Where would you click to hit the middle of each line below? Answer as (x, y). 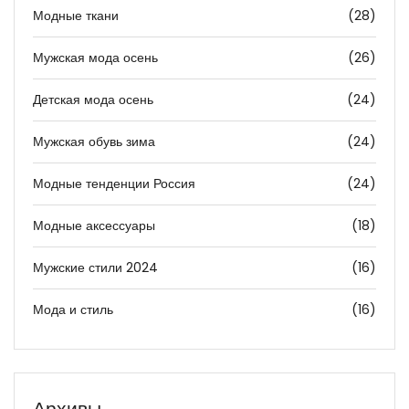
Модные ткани (76, 16)
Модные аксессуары (94, 226)
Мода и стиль (73, 310)
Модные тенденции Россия (114, 184)
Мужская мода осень (95, 58)
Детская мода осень (93, 100)
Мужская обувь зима (94, 142)
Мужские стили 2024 (95, 268)
